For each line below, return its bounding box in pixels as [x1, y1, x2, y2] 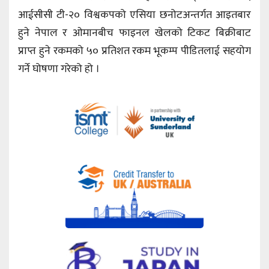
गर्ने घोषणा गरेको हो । [18, 59, 100, 78]
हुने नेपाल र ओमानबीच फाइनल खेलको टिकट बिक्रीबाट [18, 23, 251, 42]
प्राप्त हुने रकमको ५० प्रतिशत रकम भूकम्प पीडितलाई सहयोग [18, 41, 251, 60]
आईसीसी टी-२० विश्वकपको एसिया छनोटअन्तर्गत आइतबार [18, 5, 251, 24]
